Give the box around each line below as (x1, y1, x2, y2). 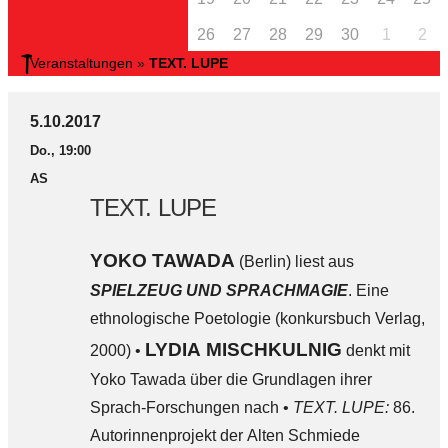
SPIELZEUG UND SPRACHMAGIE (89, 282, 348, 299)
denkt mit (341, 342, 410, 359)
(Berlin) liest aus (234, 253, 354, 270)
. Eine (347, 282, 389, 299)
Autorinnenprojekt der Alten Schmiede (89, 427, 360, 444)
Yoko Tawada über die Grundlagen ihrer (89, 371, 372, 388)
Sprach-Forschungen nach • (89, 399, 293, 416)
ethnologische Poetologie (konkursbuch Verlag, (89, 310, 425, 327)
